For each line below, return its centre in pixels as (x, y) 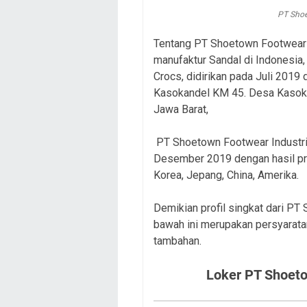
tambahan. (177, 241)
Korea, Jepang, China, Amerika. (226, 175)
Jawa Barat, (182, 109)
